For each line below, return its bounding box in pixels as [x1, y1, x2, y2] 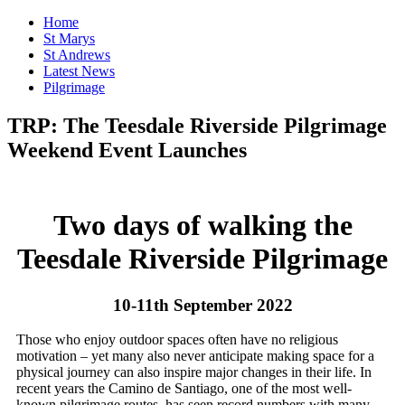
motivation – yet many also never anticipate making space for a [16, 348, 374, 364]
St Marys [43, 31, 95, 46]
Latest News [43, 63, 115, 79]
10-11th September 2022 [112, 295, 293, 315]
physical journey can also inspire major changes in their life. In [16, 364, 372, 381]
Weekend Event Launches [7, 137, 247, 162]
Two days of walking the [52, 209, 353, 242]
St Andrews [43, 47, 110, 62]
